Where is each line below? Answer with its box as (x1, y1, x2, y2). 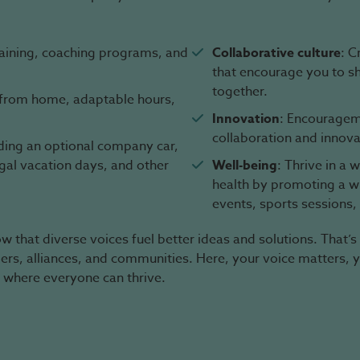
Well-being (212, 156, 277, 175)
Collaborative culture (212, 43, 341, 63)
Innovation (212, 109, 280, 129)
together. (212, 82, 268, 101)
